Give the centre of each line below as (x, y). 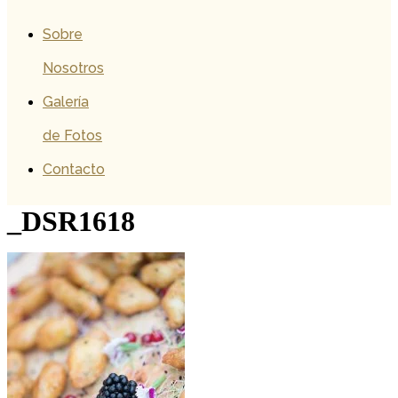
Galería (66, 102)
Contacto (74, 169)
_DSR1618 (71, 221)
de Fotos (72, 135)
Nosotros (73, 68)
